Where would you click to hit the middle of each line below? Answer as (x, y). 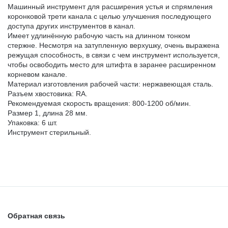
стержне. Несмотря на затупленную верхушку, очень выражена (113, 46)
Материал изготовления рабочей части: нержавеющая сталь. (110, 84)
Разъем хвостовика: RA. (48, 94)
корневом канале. (37, 75)
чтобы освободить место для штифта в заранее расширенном (112, 65)
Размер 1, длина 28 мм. (48, 113)
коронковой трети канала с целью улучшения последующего (109, 17)
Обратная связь (36, 216)
